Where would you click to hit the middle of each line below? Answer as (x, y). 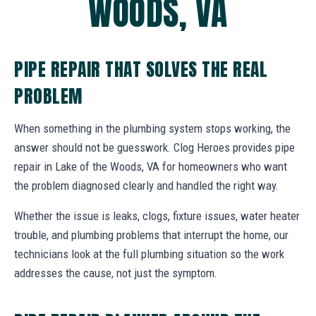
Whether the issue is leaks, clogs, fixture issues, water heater (157, 215)
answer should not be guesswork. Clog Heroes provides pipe (154, 147)
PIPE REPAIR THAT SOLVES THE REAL (141, 69)
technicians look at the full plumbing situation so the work (149, 254)
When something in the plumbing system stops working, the (152, 128)
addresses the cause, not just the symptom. (116, 273)
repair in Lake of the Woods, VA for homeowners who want (151, 166)
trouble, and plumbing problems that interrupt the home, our (151, 235)
